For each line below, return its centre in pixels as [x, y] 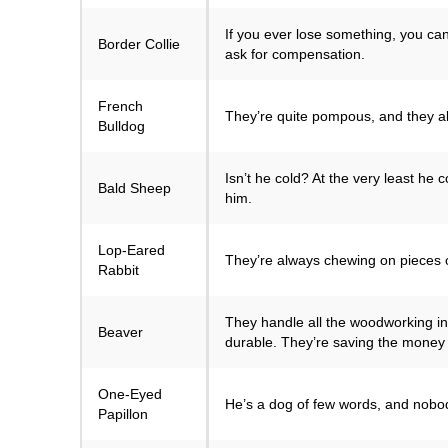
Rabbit [118, 270]
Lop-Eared [131, 250]
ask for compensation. [295, 54]
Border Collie [139, 44]
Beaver [120, 332]
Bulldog [121, 126]
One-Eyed [130, 394]
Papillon [123, 414]
